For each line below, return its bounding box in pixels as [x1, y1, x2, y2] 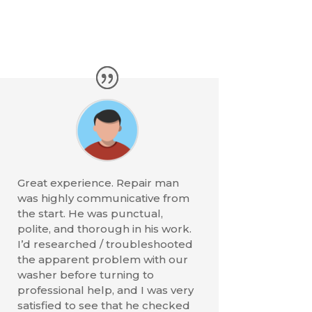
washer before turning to [17, 267, 154, 281]
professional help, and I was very [17, 283, 194, 297]
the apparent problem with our [17, 252, 188, 266]
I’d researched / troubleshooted [17, 237, 193, 251]
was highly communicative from [17, 191, 189, 205]
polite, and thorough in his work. [17, 221, 192, 235]
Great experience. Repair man [17, 175, 179, 189]
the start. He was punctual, [17, 206, 163, 220]
